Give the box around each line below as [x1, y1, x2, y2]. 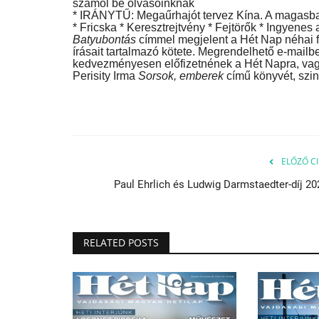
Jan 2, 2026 [115, 138, 155, 150]
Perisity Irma [73, 69, 138, 82]
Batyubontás [73, 33, 139, 46]
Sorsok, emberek [138, 69, 226, 82]
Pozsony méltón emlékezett [115, 110, 296, 128]
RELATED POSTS [83, 235, 159, 249]
